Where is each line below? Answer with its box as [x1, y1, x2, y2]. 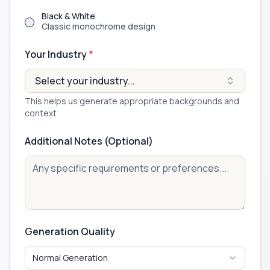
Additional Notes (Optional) [25, 134, 153, 148]
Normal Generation [33, 252, 108, 263]
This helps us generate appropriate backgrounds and [25, 95, 239, 107]
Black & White [42, 10, 95, 22]
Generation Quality [25, 225, 115, 238]
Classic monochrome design [42, 20, 155, 32]
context [25, 107, 57, 119]
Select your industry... [35, 74, 135, 87]
